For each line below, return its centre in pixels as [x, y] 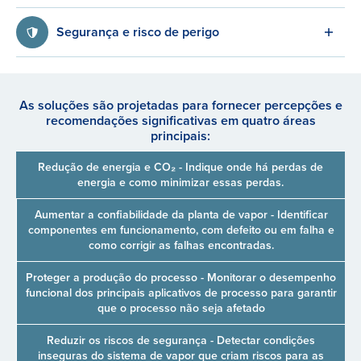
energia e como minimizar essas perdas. [180, 183]
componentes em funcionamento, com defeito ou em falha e [181, 230]
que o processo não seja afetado [181, 308]
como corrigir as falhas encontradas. [181, 245]
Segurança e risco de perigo [138, 32]
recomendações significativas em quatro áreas [180, 120]
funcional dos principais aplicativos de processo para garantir [181, 293]
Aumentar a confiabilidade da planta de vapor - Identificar [181, 215]
